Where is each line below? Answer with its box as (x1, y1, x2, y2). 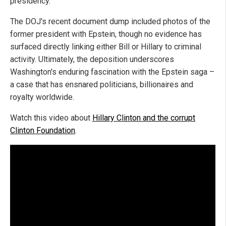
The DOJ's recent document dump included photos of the (10, 16, 210, 26)
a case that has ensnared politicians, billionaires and (10, 79, 193, 89)
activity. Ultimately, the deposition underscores (10, 54, 174, 64)
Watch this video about (10, 112, 92, 123)
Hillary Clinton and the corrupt (92, 112, 195, 123)
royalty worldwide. (10, 92, 74, 102)
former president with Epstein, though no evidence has (10, 29, 202, 39)
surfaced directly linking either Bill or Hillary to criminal (10, 41, 201, 51)
